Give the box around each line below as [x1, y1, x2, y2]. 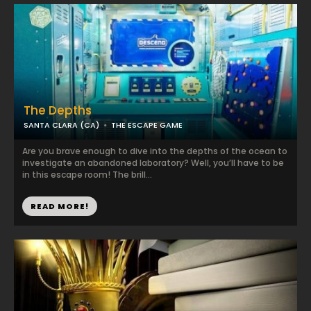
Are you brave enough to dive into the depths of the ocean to [22, 145, 287, 157]
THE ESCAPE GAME [111, 119, 183, 131]
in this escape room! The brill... [22, 169, 152, 180]
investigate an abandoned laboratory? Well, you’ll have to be [22, 157, 284, 169]
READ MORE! [31, 201, 89, 212]
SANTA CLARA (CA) [24, 119, 99, 131]
